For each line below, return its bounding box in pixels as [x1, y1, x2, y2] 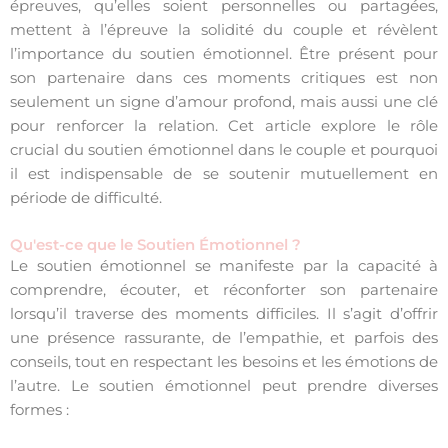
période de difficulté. [10, 189, 162, 208]
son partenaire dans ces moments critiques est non [10, 69, 438, 88]
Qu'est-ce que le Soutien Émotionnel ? [10, 235, 301, 254]
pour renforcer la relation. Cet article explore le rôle [10, 117, 438, 136]
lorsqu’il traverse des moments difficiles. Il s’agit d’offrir [10, 304, 438, 323]
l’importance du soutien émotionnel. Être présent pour [10, 45, 438, 64]
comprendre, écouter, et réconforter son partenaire [10, 280, 438, 299]
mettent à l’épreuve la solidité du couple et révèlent [10, 21, 438, 40]
